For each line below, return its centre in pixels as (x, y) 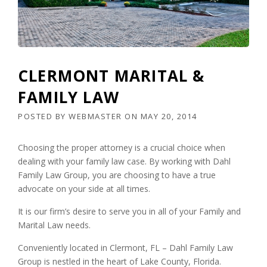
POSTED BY (43, 117)
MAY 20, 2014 (169, 117)
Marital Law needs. (54, 225)
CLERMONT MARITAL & (111, 76)
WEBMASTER (95, 117)
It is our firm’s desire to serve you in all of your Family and (129, 212)
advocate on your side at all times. (84, 189)
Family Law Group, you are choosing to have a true (117, 175)
